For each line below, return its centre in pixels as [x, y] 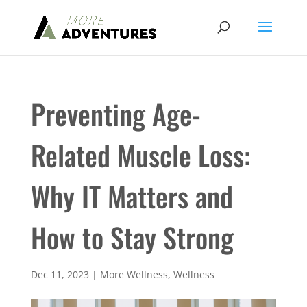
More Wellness [134, 274]
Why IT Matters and [132, 196]
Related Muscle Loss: [140, 155]
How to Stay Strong [132, 237]
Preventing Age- [115, 114]
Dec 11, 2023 [60, 274]
